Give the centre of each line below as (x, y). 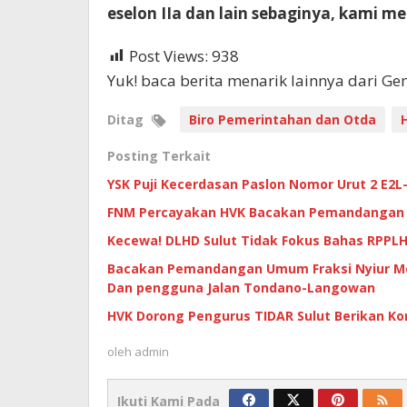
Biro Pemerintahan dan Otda (283, 119)
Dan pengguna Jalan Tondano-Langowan (241, 287)
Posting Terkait (159, 155)
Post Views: (169, 55)
